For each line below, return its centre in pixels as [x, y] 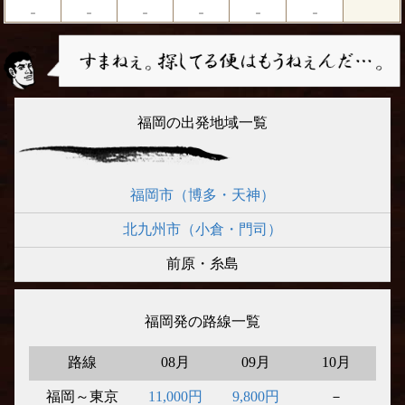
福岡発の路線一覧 [202, 321]
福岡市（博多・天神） [202, 194]
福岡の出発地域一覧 [202, 122]
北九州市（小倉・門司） [202, 229]
